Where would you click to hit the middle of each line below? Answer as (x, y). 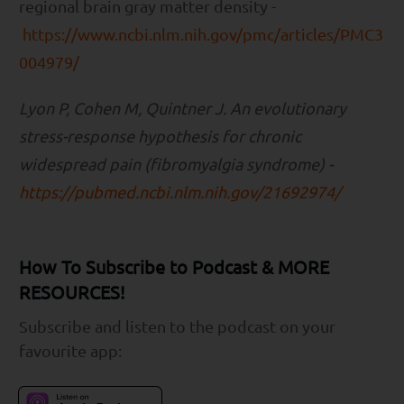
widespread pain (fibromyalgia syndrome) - (176, 164)
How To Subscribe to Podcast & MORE (174, 267)
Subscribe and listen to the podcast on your (177, 326)
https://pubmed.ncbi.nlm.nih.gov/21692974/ (180, 192)
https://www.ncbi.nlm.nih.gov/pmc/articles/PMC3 (203, 34)
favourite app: (70, 351)
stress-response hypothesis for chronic (160, 136)
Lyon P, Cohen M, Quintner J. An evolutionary (183, 108)
